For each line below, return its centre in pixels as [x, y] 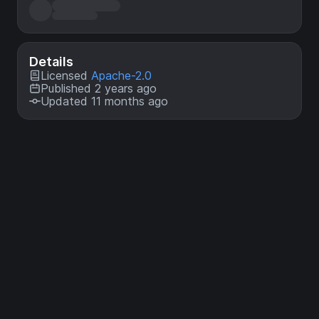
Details [51, 62]
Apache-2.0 [121, 75]
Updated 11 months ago [104, 101]
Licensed [66, 75]
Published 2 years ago [99, 88]
